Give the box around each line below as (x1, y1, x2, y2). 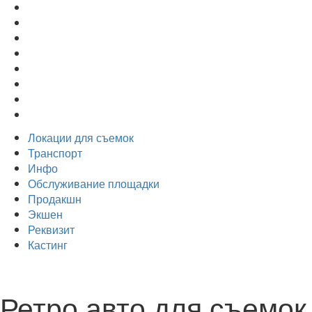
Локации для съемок (28, 130, 134, 146)
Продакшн (28, 191, 81, 207)
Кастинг (28, 237, 68, 253)
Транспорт (28, 145, 82, 161)
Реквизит (28, 221, 75, 237)
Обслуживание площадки (28, 175, 159, 192)
